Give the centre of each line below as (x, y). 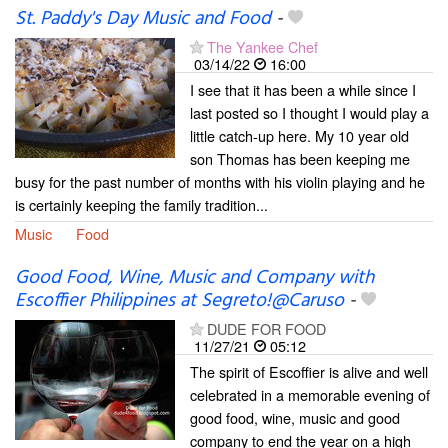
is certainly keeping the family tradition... (141, 204)
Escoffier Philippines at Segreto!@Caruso (179, 300)
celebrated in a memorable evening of (310, 394)
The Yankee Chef (262, 46)
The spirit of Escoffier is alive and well (309, 371)
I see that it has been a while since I (303, 89)
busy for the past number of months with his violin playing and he (220, 181)
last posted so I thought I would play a (309, 112)
